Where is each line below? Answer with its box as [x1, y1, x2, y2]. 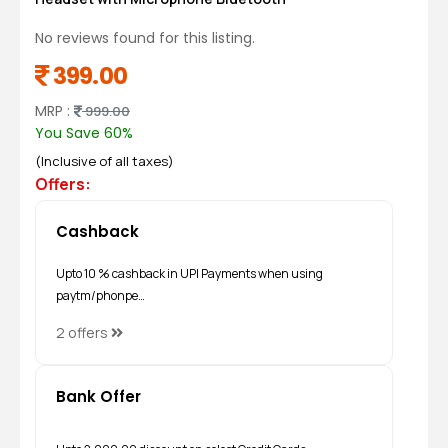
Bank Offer [56, 386, 141, 407]
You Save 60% [35, 123, 133, 143]
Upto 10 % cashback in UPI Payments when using [56, 264, 323, 282]
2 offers [56, 323, 111, 342]
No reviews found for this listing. [35, 28, 255, 48]
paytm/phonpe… [56, 286, 145, 304]
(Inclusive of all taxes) [35, 152, 174, 170]
